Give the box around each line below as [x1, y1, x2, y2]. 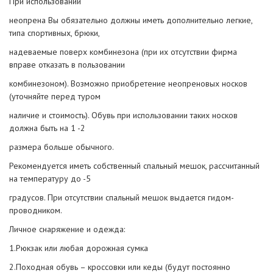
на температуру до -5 [9, 172, 91, 184]
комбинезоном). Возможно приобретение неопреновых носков [9, 77, 247, 89]
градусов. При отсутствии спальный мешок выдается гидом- [9, 191, 234, 203]
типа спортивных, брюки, [9, 27, 100, 38]
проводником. [9, 204, 62, 216]
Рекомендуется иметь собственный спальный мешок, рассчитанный [9, 160, 260, 171]
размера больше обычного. [9, 141, 114, 152]
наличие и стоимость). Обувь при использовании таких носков [9, 109, 238, 121]
